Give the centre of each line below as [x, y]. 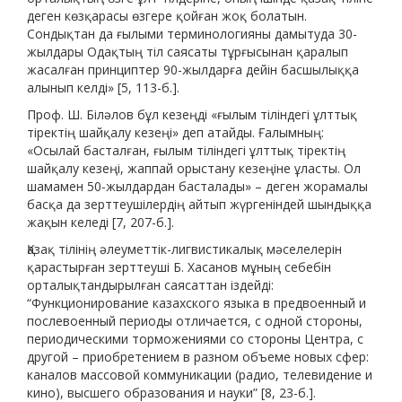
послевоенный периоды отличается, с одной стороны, [195, 321]
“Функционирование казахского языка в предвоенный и [197, 303]
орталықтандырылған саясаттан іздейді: [150, 285]
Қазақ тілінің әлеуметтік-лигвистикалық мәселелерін [184, 249]
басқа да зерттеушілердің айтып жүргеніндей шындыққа [199, 205]
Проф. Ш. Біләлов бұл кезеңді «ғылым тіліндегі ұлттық [192, 115]
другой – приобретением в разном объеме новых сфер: [198, 357]
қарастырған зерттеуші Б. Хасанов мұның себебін [179, 267]
